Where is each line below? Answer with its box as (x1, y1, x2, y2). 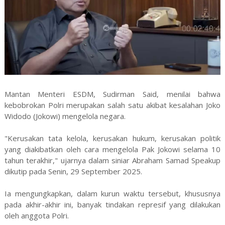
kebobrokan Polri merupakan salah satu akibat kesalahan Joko (4, 99, 221, 110)
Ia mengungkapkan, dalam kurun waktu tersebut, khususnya (4, 188, 221, 198)
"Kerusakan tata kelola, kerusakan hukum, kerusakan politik (4, 133, 221, 143)
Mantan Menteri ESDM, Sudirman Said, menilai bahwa (4, 88, 221, 99)
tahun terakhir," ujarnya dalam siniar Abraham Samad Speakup (4, 155, 221, 165)
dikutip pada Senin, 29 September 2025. (4, 166, 142, 176)
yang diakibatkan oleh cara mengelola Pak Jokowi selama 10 (4, 144, 221, 154)
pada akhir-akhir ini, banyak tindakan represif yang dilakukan (4, 199, 221, 209)
